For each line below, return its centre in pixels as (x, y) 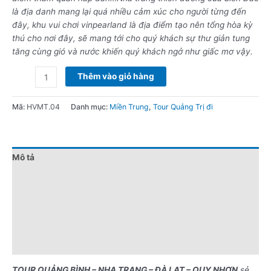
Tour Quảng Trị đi (183, 106)
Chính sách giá (43, 201)
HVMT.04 (43, 106)
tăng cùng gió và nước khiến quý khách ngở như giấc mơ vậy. (132, 52)
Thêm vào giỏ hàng (116, 77)
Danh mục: (90, 106)
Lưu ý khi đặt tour (48, 244)
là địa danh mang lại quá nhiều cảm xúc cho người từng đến (129, 12)
